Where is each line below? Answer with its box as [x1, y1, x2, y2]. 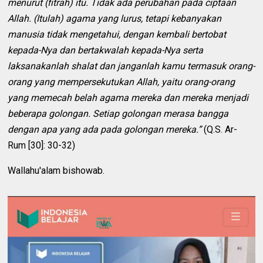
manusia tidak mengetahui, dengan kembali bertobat [8, 28, 227, 40]
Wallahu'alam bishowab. [8, 164, 105, 176]
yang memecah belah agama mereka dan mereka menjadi [8, 92, 249, 103]
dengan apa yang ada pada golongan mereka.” [8, 123, 202, 135]
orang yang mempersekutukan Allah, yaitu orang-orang [8, 76, 235, 87]
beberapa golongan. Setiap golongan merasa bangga [8, 107, 229, 119]
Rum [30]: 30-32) [8, 139, 76, 151]
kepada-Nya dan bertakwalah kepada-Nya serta [8, 44, 204, 56]
